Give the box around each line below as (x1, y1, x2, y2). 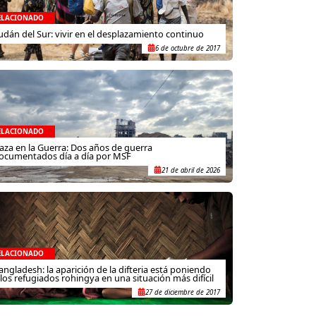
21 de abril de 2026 (162, 166, 220, 176)
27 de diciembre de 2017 (145, 287, 220, 297)
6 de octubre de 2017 (155, 44, 220, 54)
